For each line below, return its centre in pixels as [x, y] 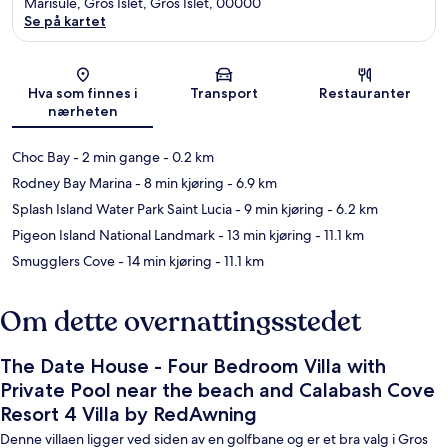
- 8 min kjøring [178, 183]
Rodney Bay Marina [72, 183]
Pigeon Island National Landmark [113, 235]
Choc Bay [41, 157]
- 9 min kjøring [278, 209]
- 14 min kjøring [163, 261]
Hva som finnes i [82, 93]
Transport [223, 93]
